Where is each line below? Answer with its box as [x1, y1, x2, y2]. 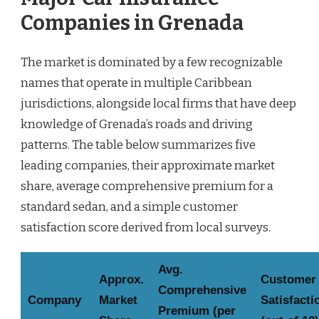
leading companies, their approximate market [21, 158, 275, 174]
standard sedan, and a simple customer [21, 199, 238, 215]
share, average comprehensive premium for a [21, 179, 273, 194]
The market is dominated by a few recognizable [21, 55, 283, 70]
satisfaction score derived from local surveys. [21, 220, 271, 236]
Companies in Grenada [21, 10, 244, 36]
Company [28, 293, 81, 308]
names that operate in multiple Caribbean [21, 75, 252, 91]
